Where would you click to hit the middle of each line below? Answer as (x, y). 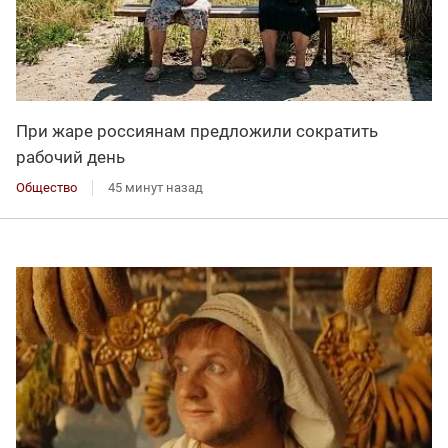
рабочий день (70, 156)
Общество (46, 187)
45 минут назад (155, 187)
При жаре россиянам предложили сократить (197, 130)
